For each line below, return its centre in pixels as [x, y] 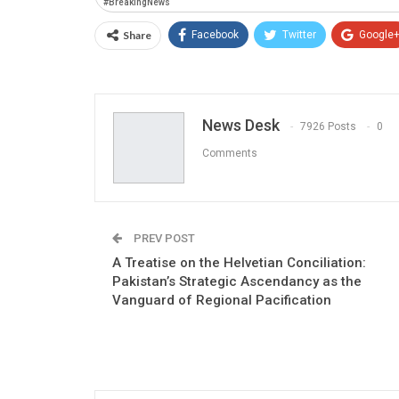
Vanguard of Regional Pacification [222, 300]
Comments [230, 153]
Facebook [215, 34]
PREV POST [163, 238]
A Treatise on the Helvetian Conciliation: [239, 262]
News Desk [241, 125]
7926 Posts [328, 126]
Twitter [299, 34]
